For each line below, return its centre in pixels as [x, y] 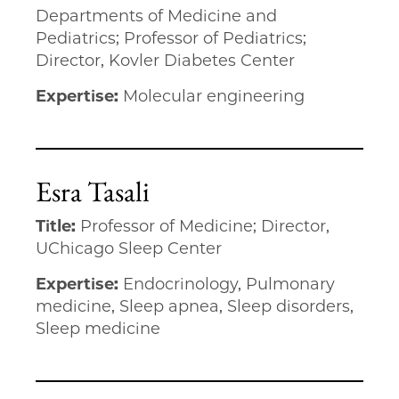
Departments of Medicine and [156, 16]
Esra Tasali [93, 191]
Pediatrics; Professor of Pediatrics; [171, 38]
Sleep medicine [98, 329]
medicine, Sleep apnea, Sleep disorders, [195, 306]
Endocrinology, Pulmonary [229, 284]
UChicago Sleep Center [129, 248]
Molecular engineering [214, 96]
